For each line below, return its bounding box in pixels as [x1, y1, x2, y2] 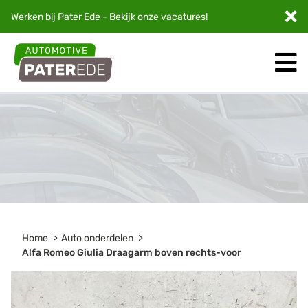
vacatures [161, 10, 206, 23]
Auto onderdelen [61, 232, 133, 245]
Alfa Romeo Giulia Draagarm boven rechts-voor [22, 247, 241, 259]
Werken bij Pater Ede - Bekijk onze [11, 10, 161, 23]
